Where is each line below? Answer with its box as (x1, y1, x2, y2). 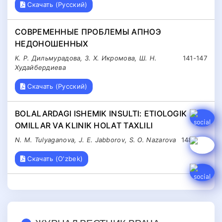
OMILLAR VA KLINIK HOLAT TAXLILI (15, 120, 153, 130)
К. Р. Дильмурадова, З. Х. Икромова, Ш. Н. (15, 54, 157, 62)
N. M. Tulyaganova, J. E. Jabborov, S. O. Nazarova (15, 135, 176, 144)
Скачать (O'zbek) (25, 154, 83, 163)
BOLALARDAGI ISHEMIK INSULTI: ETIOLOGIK (15, 108, 187, 118)
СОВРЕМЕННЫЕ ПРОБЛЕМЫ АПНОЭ (15, 27, 161, 37)
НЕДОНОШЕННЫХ (15, 39, 89, 49)
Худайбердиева (15, 63, 66, 72)
